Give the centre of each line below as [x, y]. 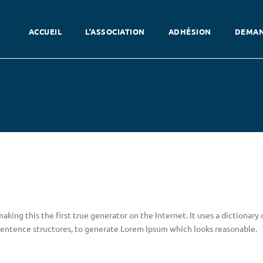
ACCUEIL [45, 31]
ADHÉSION [190, 31]
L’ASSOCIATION [115, 31]
